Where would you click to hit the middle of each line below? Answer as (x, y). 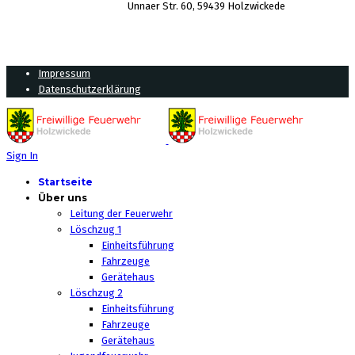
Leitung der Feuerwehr (121, 214)
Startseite (65, 182)
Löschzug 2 (96, 293)
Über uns (63, 198)
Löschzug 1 (95, 229)
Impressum (64, 73)
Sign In (22, 156)
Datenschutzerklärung (90, 89)
